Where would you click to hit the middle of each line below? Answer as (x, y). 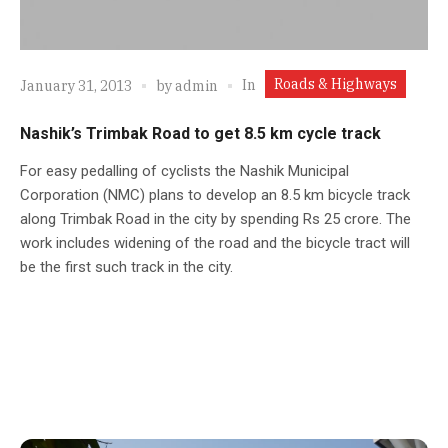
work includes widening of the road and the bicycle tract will (215, 242)
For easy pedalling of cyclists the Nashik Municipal (184, 170)
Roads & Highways (335, 83)
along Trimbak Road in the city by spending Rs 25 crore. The (215, 218)
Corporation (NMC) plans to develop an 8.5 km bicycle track (215, 194)
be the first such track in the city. (126, 266)
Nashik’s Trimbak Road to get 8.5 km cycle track (200, 133)
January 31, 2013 (76, 86)
